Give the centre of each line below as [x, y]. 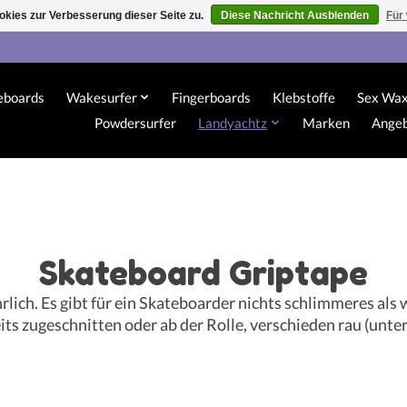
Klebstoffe [304, 98]
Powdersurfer [136, 123]
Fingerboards [212, 98]
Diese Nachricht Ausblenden [295, 15]
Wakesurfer [101, 98]
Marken [326, 123]
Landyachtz [233, 123]
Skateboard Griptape [203, 273]
